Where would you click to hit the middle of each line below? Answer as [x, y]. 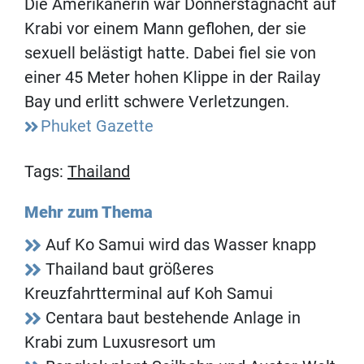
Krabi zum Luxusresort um [120, 342]
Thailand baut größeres [130, 269]
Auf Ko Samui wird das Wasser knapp [181, 245]
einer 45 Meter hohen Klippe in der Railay [172, 78]
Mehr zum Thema [89, 212]
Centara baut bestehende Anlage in [173, 318]
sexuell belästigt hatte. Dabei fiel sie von [170, 53]
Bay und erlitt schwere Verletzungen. [157, 102]
